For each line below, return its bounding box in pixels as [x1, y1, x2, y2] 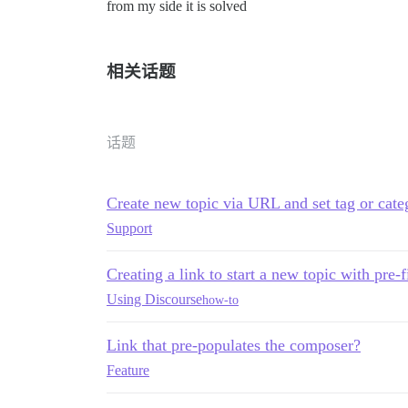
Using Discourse [107, 291, 202, 308]
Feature [107, 362, 149, 379]
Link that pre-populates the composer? [107, 336, 361, 355]
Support [107, 220, 152, 237]
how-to [202, 292, 239, 307]
